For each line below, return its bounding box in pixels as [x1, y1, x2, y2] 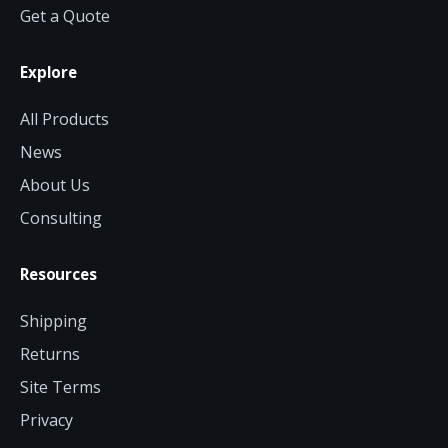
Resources [20, 264, 97, 285]
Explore [20, 62, 77, 83]
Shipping [20, 310, 87, 333]
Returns [20, 343, 80, 366]
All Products [20, 108, 109, 131]
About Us [20, 174, 90, 197]
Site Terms [20, 376, 101, 399]
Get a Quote [20, 5, 110, 28]
